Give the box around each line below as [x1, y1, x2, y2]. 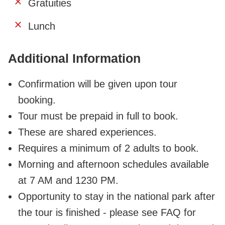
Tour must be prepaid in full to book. [18, 110, 178, 122]
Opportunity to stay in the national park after [18, 190, 215, 202]
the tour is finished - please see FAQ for [18, 206, 196, 218]
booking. [18, 94, 56, 105]
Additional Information [8, 51, 141, 65]
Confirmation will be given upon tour [18, 78, 177, 89]
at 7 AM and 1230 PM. [18, 174, 119, 186]
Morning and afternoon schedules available [18, 158, 209, 170]
